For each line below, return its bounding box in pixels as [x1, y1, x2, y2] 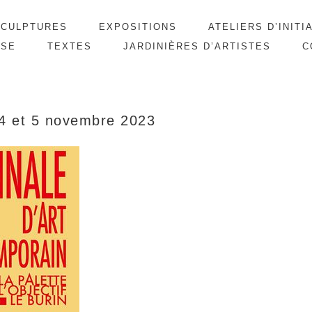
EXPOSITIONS [99, 22, 177, 32]
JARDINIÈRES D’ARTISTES [123, 41, 271, 52]
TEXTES [47, 41, 92, 52]
